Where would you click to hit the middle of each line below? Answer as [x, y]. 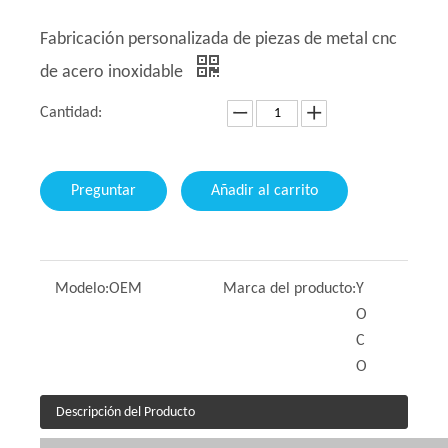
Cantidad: [71, 113]
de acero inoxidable [113, 72]
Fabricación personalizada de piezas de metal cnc [218, 39]
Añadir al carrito [264, 191]
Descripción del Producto [125, 412]
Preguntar [103, 191]
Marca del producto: [290, 289]
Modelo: [82, 289]
